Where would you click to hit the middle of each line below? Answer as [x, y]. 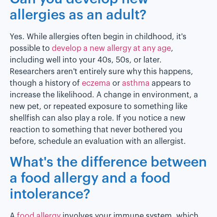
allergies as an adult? [78, 15]
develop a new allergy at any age [111, 49]
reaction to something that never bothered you [96, 130]
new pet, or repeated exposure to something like [99, 107]
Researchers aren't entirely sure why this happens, [101, 72]
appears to [170, 84]
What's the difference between [108, 162]
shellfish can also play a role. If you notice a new [98, 118]
